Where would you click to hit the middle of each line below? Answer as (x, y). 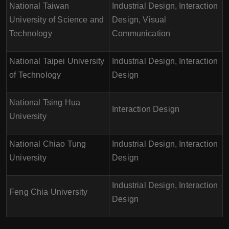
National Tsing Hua (45, 102)
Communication (141, 33)
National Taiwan (39, 6)
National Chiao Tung (48, 144)
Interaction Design (146, 109)
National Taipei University (57, 61)
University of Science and (57, 20)
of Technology (35, 75)
